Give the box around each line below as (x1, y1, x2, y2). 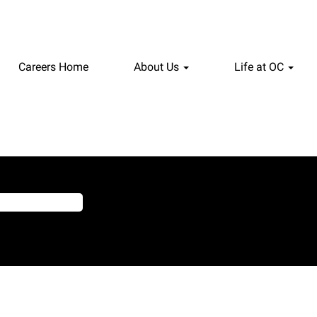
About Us (134, 60, 182, 74)
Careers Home (18, 60, 88, 74)
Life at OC (234, 60, 287, 74)
